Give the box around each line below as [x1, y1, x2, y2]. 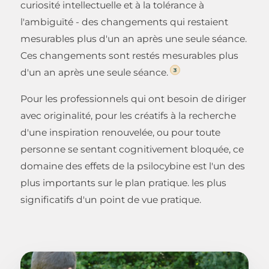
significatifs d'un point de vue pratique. [20, 193, 201, 205]
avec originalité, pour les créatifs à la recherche [20, 109, 236, 121]
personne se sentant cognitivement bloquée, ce [20, 143, 244, 155]
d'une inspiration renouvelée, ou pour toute [20, 126, 220, 138]
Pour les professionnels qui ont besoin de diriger [20, 92, 246, 104]
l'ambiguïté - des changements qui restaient [20, 16, 228, 28]
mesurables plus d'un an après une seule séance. [20, 32, 247, 44]
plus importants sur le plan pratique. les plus [20, 177, 226, 189]
